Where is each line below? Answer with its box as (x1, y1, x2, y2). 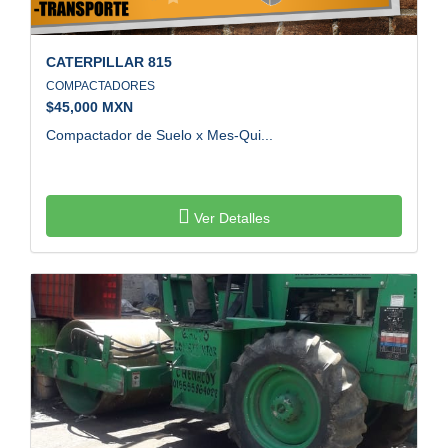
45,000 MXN (54, 98, 133, 115)
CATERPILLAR (46, 53, 144, 70)
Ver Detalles (190, 209, 270, 226)
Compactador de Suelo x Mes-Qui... (46, 126, 273, 143)
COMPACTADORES (46, 78, 161, 93)
